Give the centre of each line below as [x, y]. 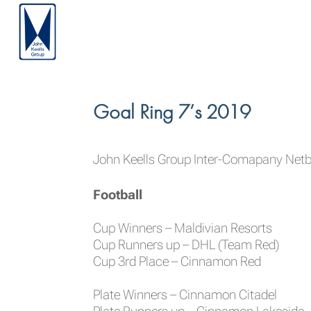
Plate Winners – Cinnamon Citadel [185, 295]
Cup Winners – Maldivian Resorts [183, 229]
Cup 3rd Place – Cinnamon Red [177, 262]
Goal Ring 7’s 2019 [172, 112]
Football [118, 195]
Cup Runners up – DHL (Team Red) [186, 245]
